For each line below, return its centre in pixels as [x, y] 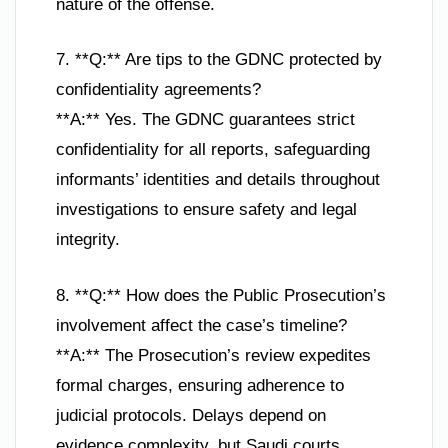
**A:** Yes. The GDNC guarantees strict [205, 120]
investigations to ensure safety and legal [206, 210]
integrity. [88, 240]
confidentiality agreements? [158, 90]
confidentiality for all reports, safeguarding [213, 150]
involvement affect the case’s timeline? [201, 325]
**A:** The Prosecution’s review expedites [213, 355]
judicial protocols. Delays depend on [191, 415]
